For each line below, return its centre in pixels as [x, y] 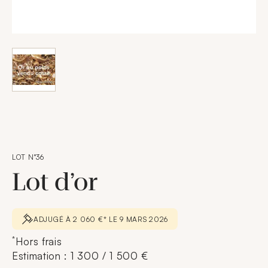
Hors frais [39, 241]
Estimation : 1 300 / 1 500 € [80, 256]
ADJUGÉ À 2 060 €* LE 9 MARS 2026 [101, 219]
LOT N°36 [28, 157]
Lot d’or [58, 182]
